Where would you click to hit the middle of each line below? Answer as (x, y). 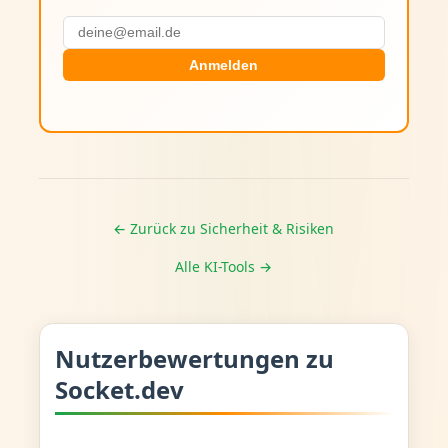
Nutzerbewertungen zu (194, 358)
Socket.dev (119, 389)
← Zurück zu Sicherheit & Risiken (224, 228)
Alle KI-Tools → (224, 266)
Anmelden (224, 65)
